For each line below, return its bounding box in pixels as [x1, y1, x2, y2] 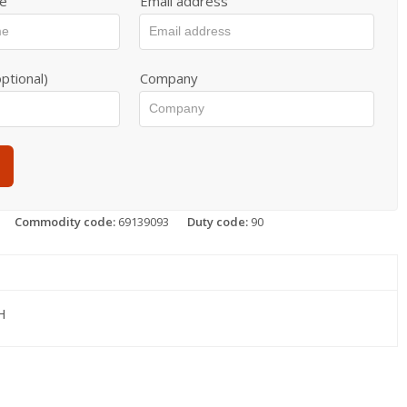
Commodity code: [15, 213, 115, 230]
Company [140, 69, 199, 87]
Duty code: [187, 213, 248, 230]
